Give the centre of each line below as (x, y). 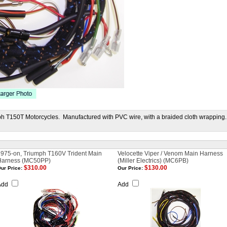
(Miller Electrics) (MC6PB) (153, 161)
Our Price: (130, 168)
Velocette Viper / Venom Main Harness (170, 154)
